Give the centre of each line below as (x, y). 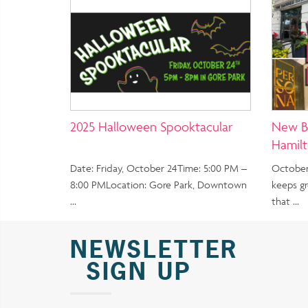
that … (285, 201)
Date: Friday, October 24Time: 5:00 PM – (158, 168)
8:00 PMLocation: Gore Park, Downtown (158, 185)
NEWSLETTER (154, 250)
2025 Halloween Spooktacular (151, 127)
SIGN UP (131, 272)
